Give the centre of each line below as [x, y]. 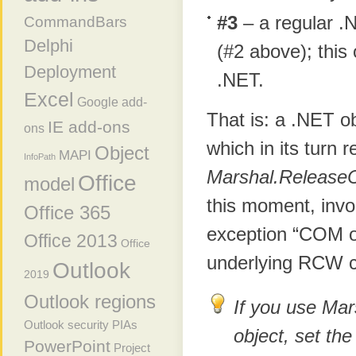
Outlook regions [90, 302]
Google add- [112, 102]
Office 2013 [71, 241]
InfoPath [40, 157]
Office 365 [67, 213]
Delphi [48, 46]
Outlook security [66, 325]
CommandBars [75, 22]
